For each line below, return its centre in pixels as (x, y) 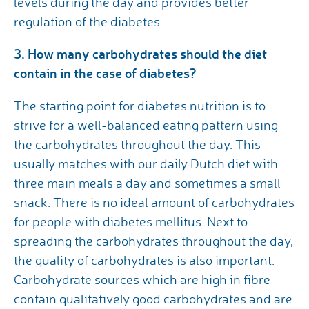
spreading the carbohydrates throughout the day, (153, 241)
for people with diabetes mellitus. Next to (131, 222)
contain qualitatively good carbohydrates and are (153, 299)
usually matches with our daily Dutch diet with (146, 164)
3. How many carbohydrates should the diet (140, 54)
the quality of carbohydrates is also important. (144, 260)
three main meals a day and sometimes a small (147, 183)
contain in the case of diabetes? (105, 73)
